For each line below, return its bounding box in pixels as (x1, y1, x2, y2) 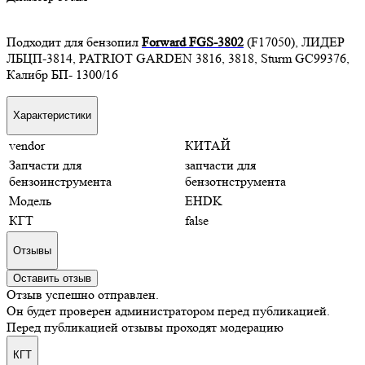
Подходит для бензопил (7, 33, 139, 50)
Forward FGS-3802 (142, 33, 244, 50)
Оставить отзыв (13, 272, 91, 285)
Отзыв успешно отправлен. (7, 287, 159, 303)
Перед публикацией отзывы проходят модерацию (7, 319, 284, 336)
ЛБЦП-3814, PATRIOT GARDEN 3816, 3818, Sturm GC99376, (7, 50, 350, 66)
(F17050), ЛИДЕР (244, 33, 345, 50)
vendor (9, 137, 45, 153)
